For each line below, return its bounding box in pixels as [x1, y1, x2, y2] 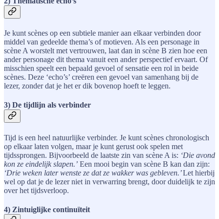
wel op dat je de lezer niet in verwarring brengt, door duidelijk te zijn [4, 177, 215, 186]
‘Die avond [180, 151, 215, 159]
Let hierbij [183, 168, 215, 177]
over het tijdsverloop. [4, 186, 69, 195]
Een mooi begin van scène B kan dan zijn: [78, 159, 210, 168]
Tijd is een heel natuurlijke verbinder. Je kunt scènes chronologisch [4, 133, 209, 142]
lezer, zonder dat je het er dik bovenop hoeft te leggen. [4, 82, 171, 90]
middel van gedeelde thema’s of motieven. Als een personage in [4, 38, 199, 46]
